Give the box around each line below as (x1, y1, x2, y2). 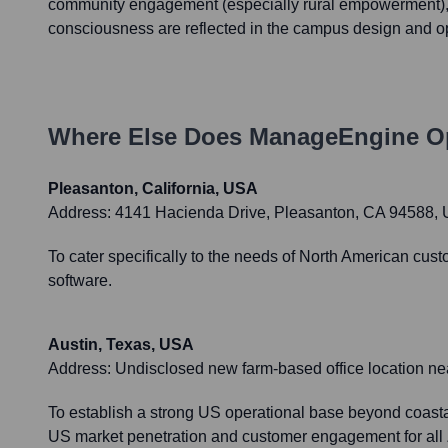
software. (48, 272, 112, 290)
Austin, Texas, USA (48, 336, 194, 354)
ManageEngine (249, 123, 419, 151)
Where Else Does (48, 123, 249, 151)
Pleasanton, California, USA (48, 180, 258, 198)
